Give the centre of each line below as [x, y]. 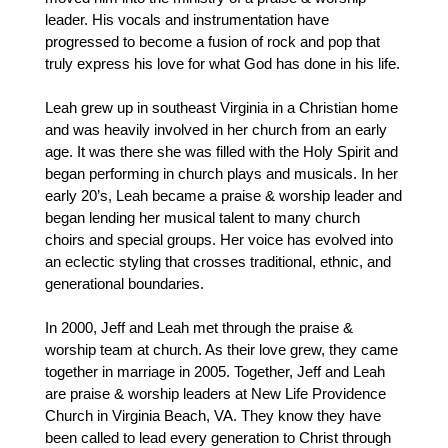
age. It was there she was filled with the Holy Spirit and [221, 151]
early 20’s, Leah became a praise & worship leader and [223, 195]
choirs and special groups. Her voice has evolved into [219, 239]
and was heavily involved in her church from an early [216, 129]
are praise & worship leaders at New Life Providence [215, 393]
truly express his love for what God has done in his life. [222, 63]
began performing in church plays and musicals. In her [221, 173]
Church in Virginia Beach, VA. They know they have [213, 415]
